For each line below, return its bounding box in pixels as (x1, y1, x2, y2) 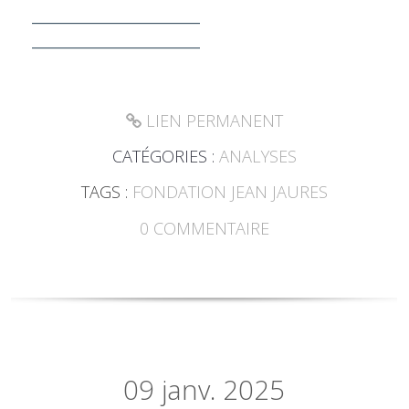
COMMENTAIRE (152, 216, 269, 239)
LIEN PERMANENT (141, 110, 283, 132)
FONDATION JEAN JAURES (131, 181, 328, 204)
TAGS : (80, 181, 132, 204)
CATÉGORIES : (111, 145, 219, 168)
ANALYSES (218, 145, 297, 168)
